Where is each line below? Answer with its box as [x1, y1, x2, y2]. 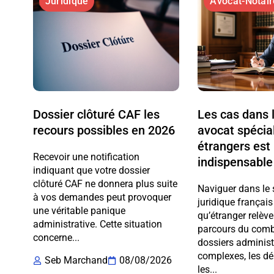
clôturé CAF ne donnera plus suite [32, 177, 177, 190]
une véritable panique [32, 204, 125, 217]
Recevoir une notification [32, 150, 139, 163]
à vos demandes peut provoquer [32, 191, 171, 203]
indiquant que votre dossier [32, 164, 150, 176]
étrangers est [198, 138, 271, 154]
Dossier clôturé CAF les [32, 106, 160, 122]
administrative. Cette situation [32, 218, 162, 230]
